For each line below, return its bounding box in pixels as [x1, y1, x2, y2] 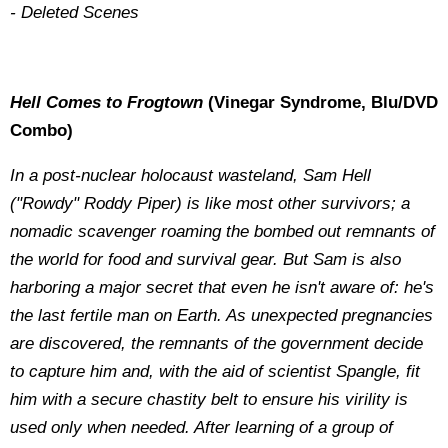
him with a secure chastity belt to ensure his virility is [10, 390, 408, 409]
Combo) [10, 121, 73, 140]
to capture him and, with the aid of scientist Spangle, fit [10, 362, 420, 381]
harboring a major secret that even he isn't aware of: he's [10, 278, 434, 297]
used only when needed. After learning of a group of [10, 418, 393, 437]
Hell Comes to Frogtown [10, 93, 203, 112]
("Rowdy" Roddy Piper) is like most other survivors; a [10, 194, 410, 213]
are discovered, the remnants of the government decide [10, 334, 423, 353]
